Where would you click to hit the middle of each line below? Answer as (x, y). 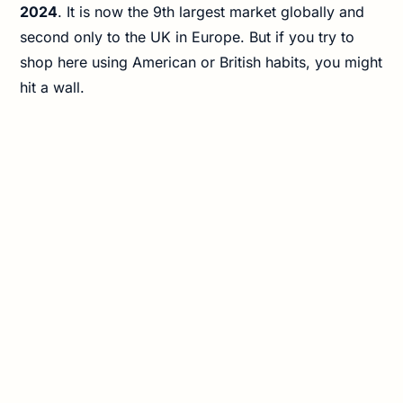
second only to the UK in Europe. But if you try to (188, 37)
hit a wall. (53, 88)
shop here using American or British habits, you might (201, 63)
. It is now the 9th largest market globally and (211, 12)
